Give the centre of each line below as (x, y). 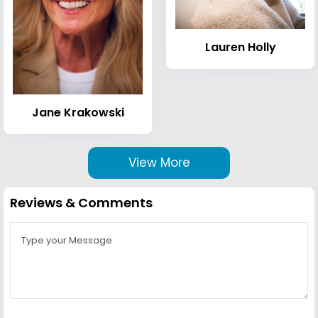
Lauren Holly (240, 48)
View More (159, 163)
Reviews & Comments (81, 203)
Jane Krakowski (78, 113)
